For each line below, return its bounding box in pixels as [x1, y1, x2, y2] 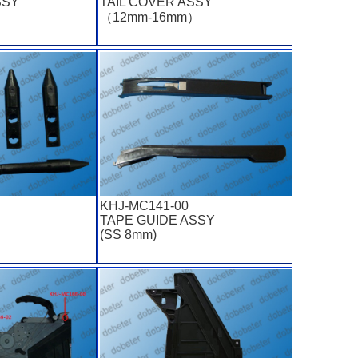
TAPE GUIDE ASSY [99, 213, 215, 227]
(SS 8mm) [99, 227, 157, 241]
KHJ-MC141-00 [99, 198, 189, 213]
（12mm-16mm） [99, 10, 200, 25]
